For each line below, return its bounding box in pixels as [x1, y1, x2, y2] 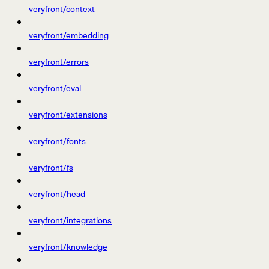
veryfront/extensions [29, 108, 107, 122]
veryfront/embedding [29, 29, 109, 43]
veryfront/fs [29, 161, 73, 175]
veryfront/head [29, 187, 85, 201]
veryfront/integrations [29, 214, 112, 228]
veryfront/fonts [29, 134, 86, 148]
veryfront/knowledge [29, 240, 107, 254]
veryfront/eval [29, 82, 81, 95]
